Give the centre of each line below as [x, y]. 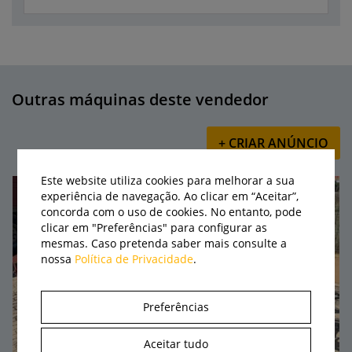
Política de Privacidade [134, 258]
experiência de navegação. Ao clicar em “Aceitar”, [170, 196]
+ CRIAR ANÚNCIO [273, 143]
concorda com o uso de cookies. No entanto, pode [172, 211]
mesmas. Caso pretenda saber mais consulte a [164, 243]
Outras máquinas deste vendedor [140, 99]
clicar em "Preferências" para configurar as [154, 227]
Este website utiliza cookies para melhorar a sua [168, 180]
